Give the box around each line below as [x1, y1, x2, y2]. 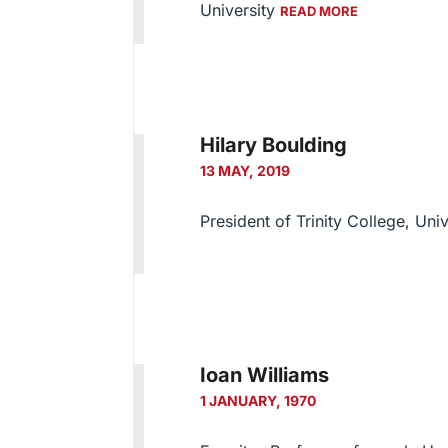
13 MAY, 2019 [199, 161, 290, 179]
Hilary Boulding [199, 132, 347, 157]
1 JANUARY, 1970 [199, 392, 316, 410]
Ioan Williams [199, 363, 329, 388]
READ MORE [279, 3, 358, 20]
